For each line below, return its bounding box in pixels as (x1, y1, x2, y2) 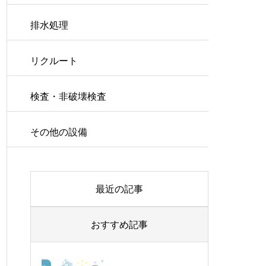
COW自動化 (118, 245, 163, 255)
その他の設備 (30, 127, 87, 137)
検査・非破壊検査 (30, 91, 106, 102)
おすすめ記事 (91, 220, 148, 230)
